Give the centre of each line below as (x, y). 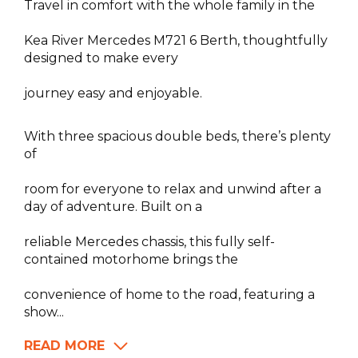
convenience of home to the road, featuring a (169, 295)
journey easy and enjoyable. (113, 93)
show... (44, 312)
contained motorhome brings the (131, 260)
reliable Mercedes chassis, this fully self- (149, 242)
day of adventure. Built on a (113, 207)
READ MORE (64, 346)
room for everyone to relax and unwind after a (173, 189)
